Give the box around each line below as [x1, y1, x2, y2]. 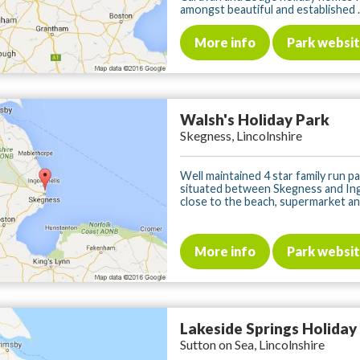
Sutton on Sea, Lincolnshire [180, 337, 325, 353]
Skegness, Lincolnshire [180, 128, 302, 144]
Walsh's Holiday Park [180, 111, 329, 129]
